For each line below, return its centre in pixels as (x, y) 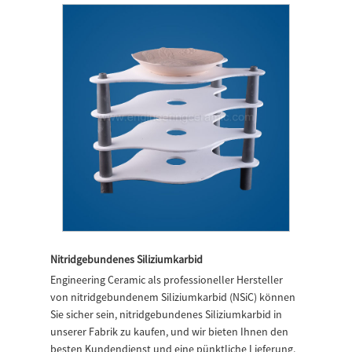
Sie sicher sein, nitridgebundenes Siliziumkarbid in (166, 315)
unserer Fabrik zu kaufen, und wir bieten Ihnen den (169, 332)
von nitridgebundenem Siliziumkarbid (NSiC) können (173, 297)
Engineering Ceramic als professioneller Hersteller (167, 280)
